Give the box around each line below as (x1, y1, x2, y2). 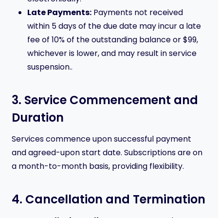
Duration (12, 109, 64, 126)
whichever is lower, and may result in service (27, 48, 197, 59)
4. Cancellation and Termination (12, 191, 205, 207)
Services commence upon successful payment (12, 133, 191, 145)
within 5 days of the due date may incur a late (27, 20, 201, 32)
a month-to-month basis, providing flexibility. (12, 161, 184, 172)
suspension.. (27, 61, 73, 73)
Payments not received (91, 7, 183, 18)
